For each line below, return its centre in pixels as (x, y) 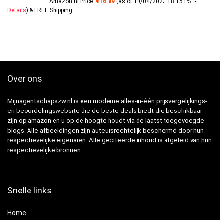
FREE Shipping (53, 11)
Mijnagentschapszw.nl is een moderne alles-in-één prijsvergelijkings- (107, 101)
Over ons (25, 79)
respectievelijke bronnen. (45, 150)
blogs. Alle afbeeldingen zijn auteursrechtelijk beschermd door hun (106, 131)
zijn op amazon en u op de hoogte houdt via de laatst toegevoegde (106, 121)
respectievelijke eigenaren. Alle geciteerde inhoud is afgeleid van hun (110, 140)
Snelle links (29, 191)
